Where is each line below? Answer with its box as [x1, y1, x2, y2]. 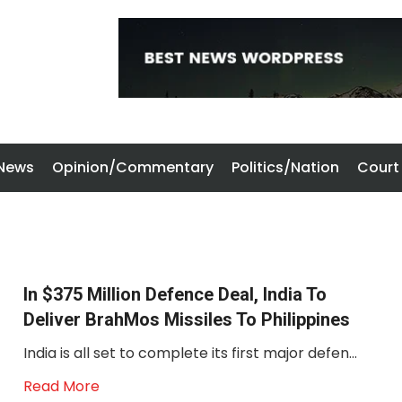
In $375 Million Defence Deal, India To [22, 284, 327, 305]
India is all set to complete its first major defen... [22, 343, 357, 363]
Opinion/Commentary [52, 157, 214, 178]
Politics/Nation [232, 157, 339, 178]
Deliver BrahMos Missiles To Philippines [22, 309, 350, 330]
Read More [22, 376, 100, 397]
